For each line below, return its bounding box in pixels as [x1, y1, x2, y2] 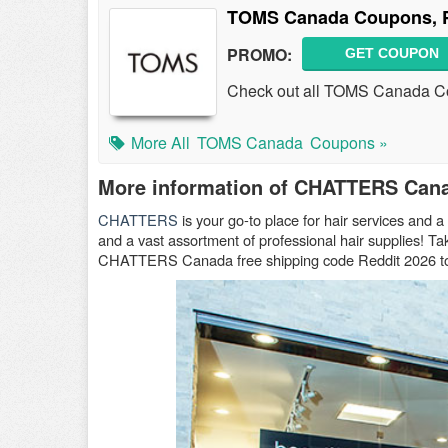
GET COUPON [345, 45, 439, 61]
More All [131, 131, 190, 154]
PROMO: [227, 42, 292, 66]
